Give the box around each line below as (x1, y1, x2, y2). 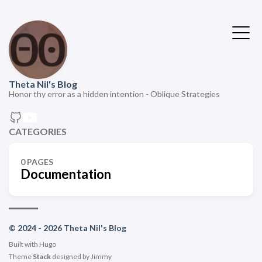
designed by (51, 252, 91, 261)
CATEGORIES (9, 126, 67, 137)
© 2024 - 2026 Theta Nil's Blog (9, 223, 126, 233)
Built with (9, 240, 39, 249)
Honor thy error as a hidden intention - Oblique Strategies (9, 89, 220, 99)
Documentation (20, 166, 111, 182)
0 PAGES (20, 157, 53, 167)
